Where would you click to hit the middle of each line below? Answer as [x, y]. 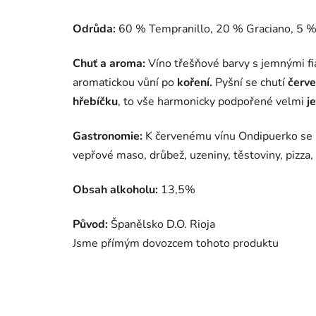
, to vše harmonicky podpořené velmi [212, 102]
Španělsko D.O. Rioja [162, 225]
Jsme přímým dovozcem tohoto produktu [176, 244]
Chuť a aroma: [110, 64]
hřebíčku [95, 102]
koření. [195, 83]
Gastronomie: [109, 136]
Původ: [90, 225]
